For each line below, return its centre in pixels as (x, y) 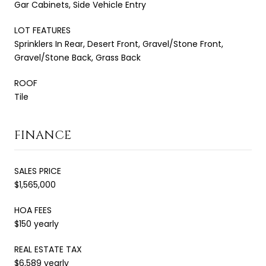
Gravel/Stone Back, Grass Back (77, 57)
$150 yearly (37, 224)
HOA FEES (33, 210)
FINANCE (43, 135)
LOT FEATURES (42, 30)
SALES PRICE (38, 171)
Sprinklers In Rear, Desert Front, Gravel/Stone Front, (119, 44)
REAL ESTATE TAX (48, 249)
